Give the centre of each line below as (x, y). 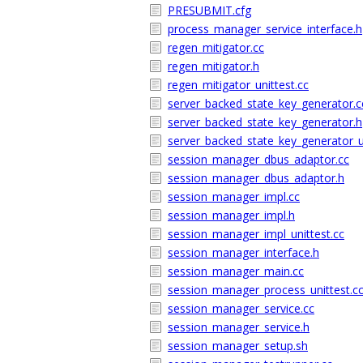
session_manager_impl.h (231, 215)
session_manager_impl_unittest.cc (256, 234)
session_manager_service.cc (241, 308)
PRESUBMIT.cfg (209, 10)
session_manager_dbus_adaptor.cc (258, 159)
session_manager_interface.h (243, 252)
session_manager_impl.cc (234, 196)
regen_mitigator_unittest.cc (238, 85)
